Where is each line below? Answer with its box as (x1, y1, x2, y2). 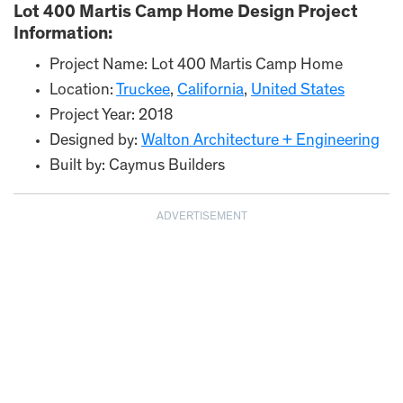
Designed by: (49, 133, 141, 149)
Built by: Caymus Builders (49, 158, 225, 175)
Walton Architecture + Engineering (141, 133, 380, 149)
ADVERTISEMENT (156, 211, 247, 223)
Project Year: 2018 (49, 108, 173, 124)
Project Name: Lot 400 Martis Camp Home (49, 58, 343, 74)
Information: (13, 26, 112, 44)
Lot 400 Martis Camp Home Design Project (13, 4, 358, 22)
